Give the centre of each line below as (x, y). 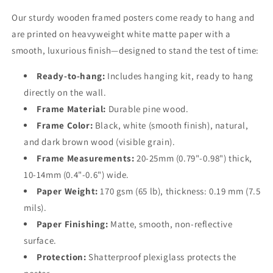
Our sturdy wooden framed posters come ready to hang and (133, 17)
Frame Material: (71, 109)
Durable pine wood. (147, 109)
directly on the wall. (65, 92)
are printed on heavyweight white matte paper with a (121, 34)
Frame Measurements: (86, 158)
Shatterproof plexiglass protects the (161, 257)
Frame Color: (65, 125)
